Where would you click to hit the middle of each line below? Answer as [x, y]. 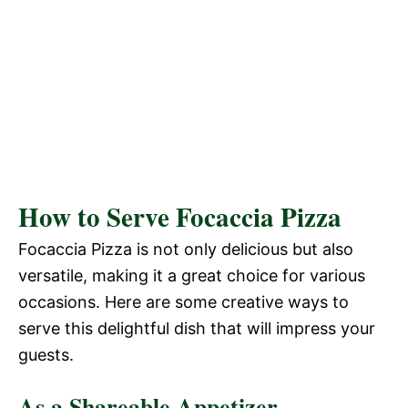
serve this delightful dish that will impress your [197, 328]
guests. [46, 354]
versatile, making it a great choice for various [192, 275]
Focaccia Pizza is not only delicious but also [186, 249]
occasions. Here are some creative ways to [184, 301]
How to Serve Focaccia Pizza [180, 216]
